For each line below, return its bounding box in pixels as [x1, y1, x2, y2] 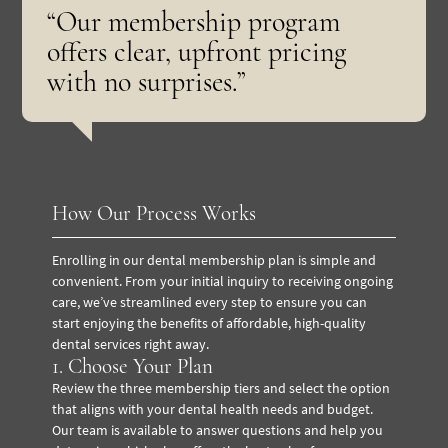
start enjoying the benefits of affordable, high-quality [52, 313, 367, 332]
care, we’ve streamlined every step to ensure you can [52, 292, 368, 311]
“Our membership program [47, 4, 341, 39]
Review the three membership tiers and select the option [52, 378, 391, 397]
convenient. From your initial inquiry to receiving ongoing [52, 271, 394, 290]
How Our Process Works [52, 200, 257, 226]
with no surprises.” [47, 64, 247, 99]
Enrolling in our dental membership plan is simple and [52, 250, 377, 269]
